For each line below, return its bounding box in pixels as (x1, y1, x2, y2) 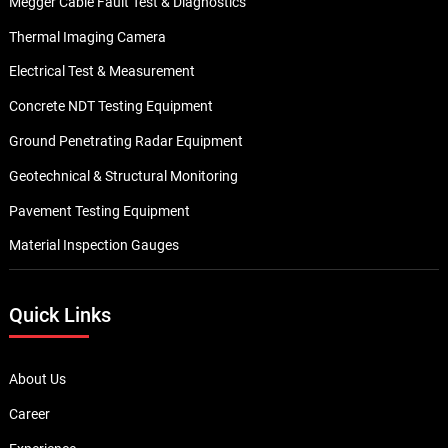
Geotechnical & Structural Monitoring (8, 167, 238, 184)
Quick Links (8, 303, 111, 328)
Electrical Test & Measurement (8, 63, 195, 80)
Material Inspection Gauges (8, 237, 179, 254)
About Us (8, 371, 66, 388)
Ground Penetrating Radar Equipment (8, 133, 243, 150)
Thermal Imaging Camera (8, 28, 166, 45)
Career (8, 405, 50, 422)
